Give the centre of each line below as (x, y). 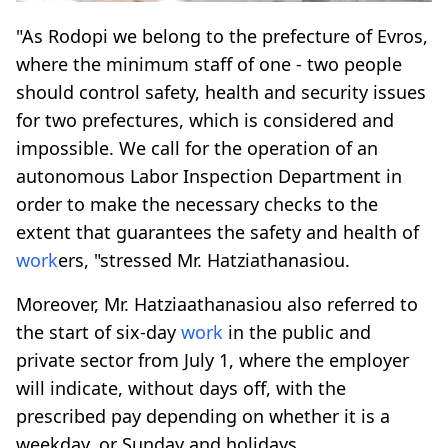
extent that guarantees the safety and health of (217, 231)
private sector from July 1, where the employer (212, 359)
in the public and (297, 331)
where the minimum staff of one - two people (209, 63)
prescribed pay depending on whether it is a (203, 415)
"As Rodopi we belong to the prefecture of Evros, (222, 35)
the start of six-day (98, 331)
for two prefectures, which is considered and (205, 119)
